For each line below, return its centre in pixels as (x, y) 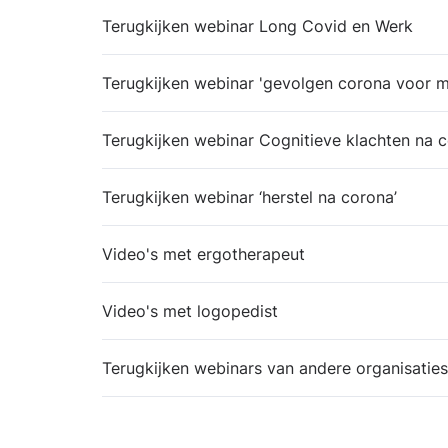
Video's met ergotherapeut (203, 254)
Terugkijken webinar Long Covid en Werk (257, 26)
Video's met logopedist (190, 311)
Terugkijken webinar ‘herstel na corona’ (249, 197)
